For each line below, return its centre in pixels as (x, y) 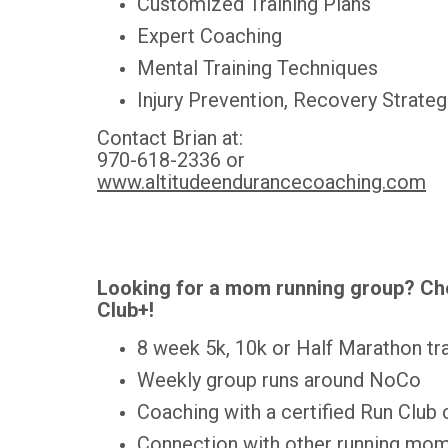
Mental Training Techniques (257, 68)
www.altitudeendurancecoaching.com (261, 182)
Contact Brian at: (172, 138)
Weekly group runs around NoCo (279, 380)
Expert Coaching (209, 36)
